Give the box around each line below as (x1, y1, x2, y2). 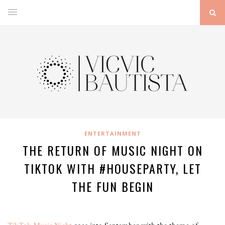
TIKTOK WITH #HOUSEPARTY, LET (24, 159, 201, 177)
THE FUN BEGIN (71, 177, 154, 195)
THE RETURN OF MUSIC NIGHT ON (22, 141, 203, 159)
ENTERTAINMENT (84, 130, 141, 137)
